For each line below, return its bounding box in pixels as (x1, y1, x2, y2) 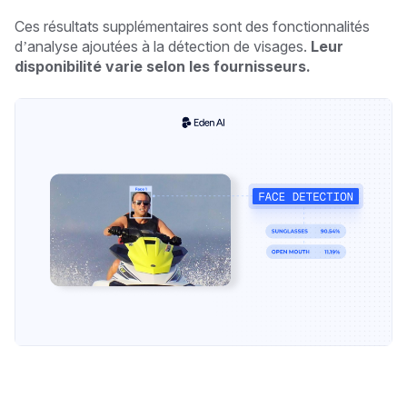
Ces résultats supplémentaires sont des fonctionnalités (15, 16, 370, 35)
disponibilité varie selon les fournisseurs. (15, 56, 311, 75)
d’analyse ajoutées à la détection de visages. (15, 36, 311, 55)
